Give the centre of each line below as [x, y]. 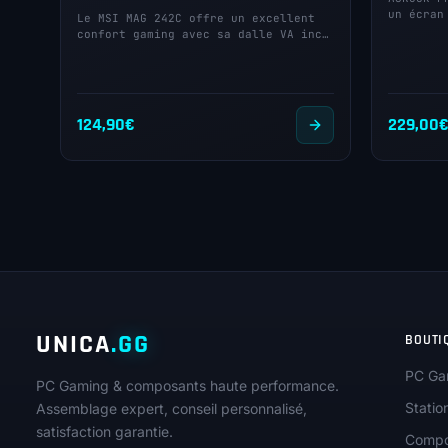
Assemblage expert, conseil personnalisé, [171, 409]
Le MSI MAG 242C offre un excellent [196, 18]
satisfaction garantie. [104, 432]
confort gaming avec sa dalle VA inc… [203, 34]
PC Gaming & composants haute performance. [187, 386]
